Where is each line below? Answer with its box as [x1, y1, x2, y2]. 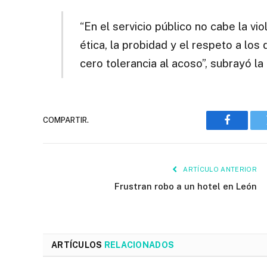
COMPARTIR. [43, 116, 89, 125]
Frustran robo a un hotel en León [114, 181, 257, 191]
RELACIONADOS [104, 240, 175, 250]
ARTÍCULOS [51, 240, 104, 250]
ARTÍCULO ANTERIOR [181, 165, 257, 173]
